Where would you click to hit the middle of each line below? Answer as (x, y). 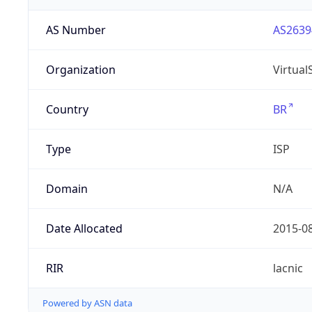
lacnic (288, 268)
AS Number (76, 30)
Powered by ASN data (87, 303)
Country (67, 110)
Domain (67, 189)
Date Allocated (84, 229)
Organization (80, 70)
